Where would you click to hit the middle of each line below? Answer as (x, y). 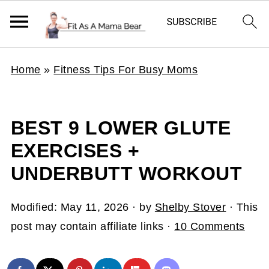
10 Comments (210, 226)
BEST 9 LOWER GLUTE (121, 128)
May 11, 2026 (95, 207)
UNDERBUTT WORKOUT (126, 174)
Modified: (35, 207)
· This (242, 207)
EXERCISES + (75, 151)
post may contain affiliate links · (92, 226)
